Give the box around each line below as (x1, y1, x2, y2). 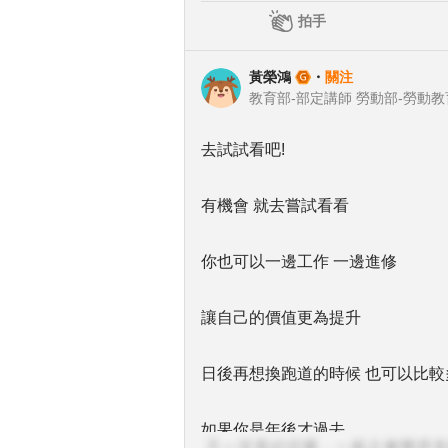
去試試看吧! (201, 141, 285, 158)
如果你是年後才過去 (201, 421, 345, 438)
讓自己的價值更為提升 (201, 309, 361, 326)
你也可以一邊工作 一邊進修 (201, 253, 397, 270)
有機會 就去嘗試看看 (201, 197, 349, 214)
